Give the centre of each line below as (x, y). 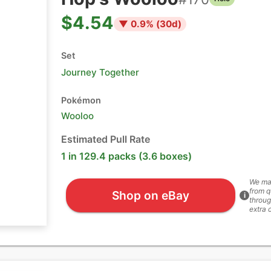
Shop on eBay (150, 195)
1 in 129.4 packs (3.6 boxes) (126, 156)
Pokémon (81, 100)
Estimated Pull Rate (106, 139)
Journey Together (100, 72)
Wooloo (77, 116)
